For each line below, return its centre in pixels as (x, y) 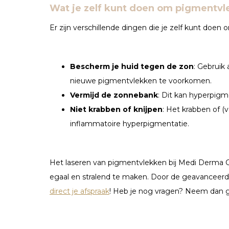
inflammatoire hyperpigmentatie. (130, 123)
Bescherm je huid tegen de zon (132, 66)
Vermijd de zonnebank (114, 95)
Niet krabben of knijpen (116, 109)
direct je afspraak (79, 191)
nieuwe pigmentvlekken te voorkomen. (141, 81)
